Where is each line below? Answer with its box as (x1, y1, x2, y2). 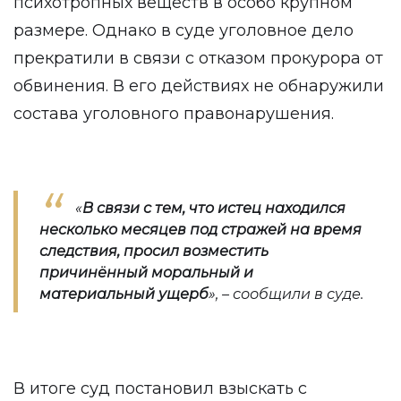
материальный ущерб (39, 286, 209, 303)
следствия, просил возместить (39, 243, 269, 260)
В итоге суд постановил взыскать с (13, 379, 307, 398)
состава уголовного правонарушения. (13, 104, 334, 124)
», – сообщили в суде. (209, 286, 363, 303)
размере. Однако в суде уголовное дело (13, 21, 354, 40)
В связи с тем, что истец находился (82, 200, 346, 217)
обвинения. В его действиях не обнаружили (13, 76, 384, 96)
